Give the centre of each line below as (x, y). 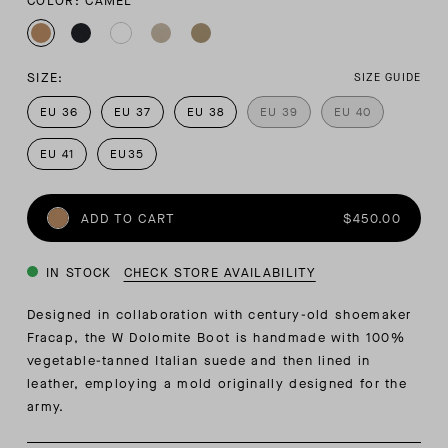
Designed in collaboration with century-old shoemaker (219, 315)
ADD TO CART (128, 218)
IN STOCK (79, 273)
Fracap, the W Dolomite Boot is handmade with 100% (216, 338)
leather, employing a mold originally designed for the (217, 384)
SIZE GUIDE (387, 78)
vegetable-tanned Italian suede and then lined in (199, 361)
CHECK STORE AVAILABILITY (219, 273)
